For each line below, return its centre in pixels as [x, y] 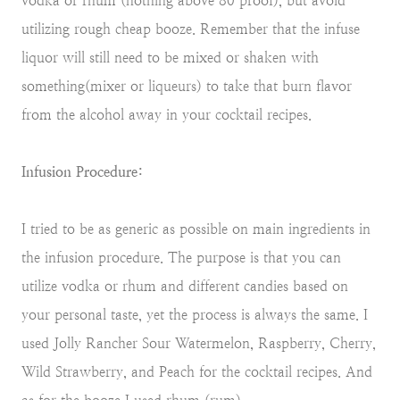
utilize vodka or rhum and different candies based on [185, 286]
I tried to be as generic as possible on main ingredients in [196, 229]
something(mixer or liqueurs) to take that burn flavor [187, 86]
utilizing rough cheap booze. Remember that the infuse [191, 29]
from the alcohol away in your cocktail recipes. [167, 114]
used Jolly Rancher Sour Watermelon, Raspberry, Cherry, [199, 343]
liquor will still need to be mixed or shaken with [170, 57]
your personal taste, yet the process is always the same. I [195, 314]
